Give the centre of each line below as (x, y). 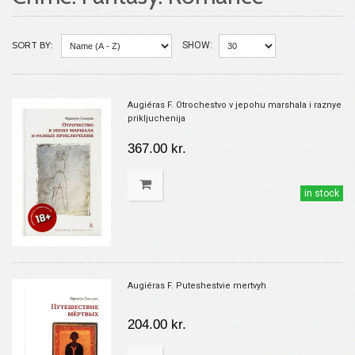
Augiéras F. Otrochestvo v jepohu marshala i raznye (235, 105)
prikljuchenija (157, 118)
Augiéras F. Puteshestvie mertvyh (197, 285)
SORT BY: (32, 45)
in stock (321, 193)
